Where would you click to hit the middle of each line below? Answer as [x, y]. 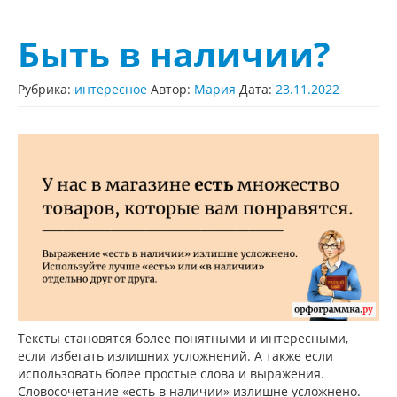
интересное [111, 90]
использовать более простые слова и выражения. [171, 374]
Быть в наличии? [174, 54]
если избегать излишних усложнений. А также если [175, 356]
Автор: [172, 90]
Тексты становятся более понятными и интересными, [183, 339]
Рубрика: [46, 90]
